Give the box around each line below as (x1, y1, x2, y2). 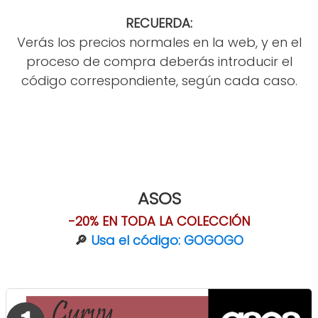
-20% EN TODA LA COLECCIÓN (68, 212, 250, 231)
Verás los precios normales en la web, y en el (16, 33, 302, 52)
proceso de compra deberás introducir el (26, 53, 292, 71)
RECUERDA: (122, 14, 196, 33)
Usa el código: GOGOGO (91, 231, 243, 250)
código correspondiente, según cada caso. (21, 72, 297, 90)
